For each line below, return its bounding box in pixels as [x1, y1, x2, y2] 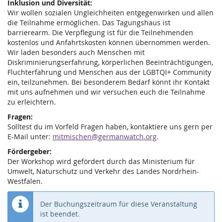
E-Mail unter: [7, 131, 53, 141]
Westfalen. [7, 176, 43, 186]
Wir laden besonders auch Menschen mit [7, 47, 145, 57]
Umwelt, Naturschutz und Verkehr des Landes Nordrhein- [7, 166, 199, 176]
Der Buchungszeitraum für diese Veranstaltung [40, 199, 197, 209]
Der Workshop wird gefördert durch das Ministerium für [7, 156, 195, 166]
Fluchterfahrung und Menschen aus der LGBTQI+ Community [7, 67, 211, 77]
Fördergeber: [7, 146, 52, 156]
